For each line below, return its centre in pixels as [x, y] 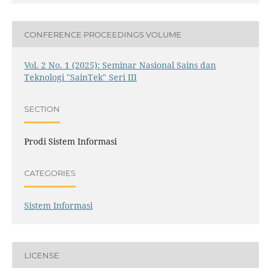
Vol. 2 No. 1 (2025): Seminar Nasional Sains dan [120, 65]
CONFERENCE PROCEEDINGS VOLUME [103, 34]
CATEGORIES [50, 173]
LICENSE [41, 255]
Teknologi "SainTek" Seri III [80, 77]
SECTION [42, 109]
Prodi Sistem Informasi [70, 142]
